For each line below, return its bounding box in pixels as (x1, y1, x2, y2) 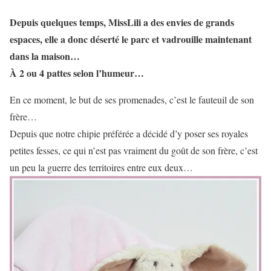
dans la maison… (10, 48, 80, 63)
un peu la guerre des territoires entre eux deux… (10, 160, 193, 174)
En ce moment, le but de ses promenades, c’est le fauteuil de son (10, 93, 254, 106)
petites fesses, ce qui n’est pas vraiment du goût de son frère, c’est (10, 143, 258, 157)
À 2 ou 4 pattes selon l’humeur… (10, 65, 144, 80)
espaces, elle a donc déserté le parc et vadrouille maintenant (10, 31, 252, 46)
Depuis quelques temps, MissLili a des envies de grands (10, 15, 234, 29)
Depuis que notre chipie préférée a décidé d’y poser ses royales (10, 126, 248, 140)
